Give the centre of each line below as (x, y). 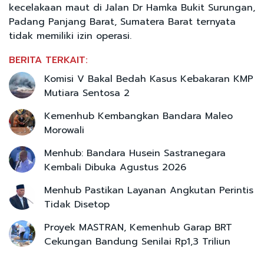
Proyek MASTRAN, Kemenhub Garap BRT (138, 227)
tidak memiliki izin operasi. (70, 36)
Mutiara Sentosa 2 (87, 93)
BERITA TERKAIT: (48, 60)
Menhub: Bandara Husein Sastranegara (135, 153)
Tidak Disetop (77, 204)
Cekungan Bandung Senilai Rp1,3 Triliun (137, 241)
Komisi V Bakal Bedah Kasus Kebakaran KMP (149, 79)
